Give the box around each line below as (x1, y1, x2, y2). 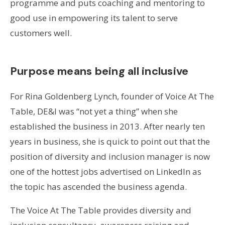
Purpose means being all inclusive (10, 64, 189, 79)
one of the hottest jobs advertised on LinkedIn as (10, 166, 201, 178)
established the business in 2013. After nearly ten (10, 121, 205, 133)
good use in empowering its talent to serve (10, 12, 178, 24)
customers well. (10, 27, 72, 39)
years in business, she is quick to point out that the (10, 136, 210, 148)
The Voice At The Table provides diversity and (10, 204, 191, 216)
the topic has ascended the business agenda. (10, 181, 187, 193)
